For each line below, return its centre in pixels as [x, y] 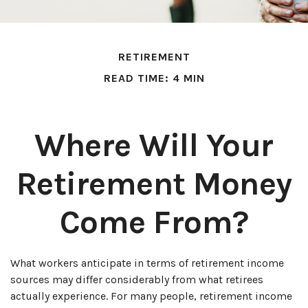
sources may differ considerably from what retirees [137, 279]
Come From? [154, 222]
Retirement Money [154, 184]
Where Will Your [154, 145]
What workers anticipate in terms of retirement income [147, 263]
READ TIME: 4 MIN [154, 78]
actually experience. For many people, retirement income [151, 296]
